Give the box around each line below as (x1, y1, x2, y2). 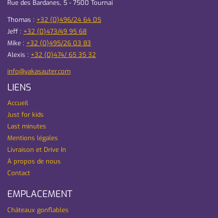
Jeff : (7, 27, 23, 36)
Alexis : (7, 50, 31, 59)
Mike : (7, 38, 26, 47)
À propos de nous (7, 157, 61, 165)
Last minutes (7, 122, 46, 130)
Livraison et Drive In (7, 145, 66, 154)
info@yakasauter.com (7, 67, 71, 75)
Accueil (7, 99, 28, 107)
